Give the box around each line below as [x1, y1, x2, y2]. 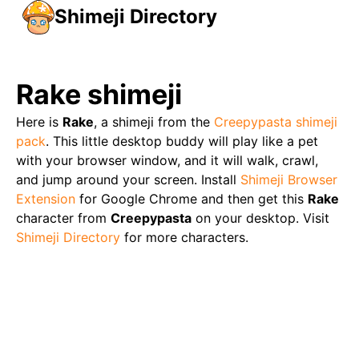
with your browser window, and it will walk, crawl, [16, 152, 318, 168]
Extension [16, 191, 75, 207]
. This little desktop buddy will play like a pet [46, 133, 318, 149]
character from [16, 210, 111, 226]
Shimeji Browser [240, 171, 337, 188]
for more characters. [124, 229, 248, 245]
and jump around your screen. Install [16, 171, 236, 188]
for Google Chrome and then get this [79, 191, 308, 207]
